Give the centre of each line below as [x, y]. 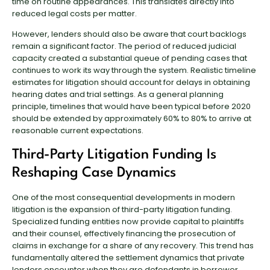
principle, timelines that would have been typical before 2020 [131, 107]
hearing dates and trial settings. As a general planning [118, 95]
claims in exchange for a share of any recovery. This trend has [133, 245]
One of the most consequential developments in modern [124, 197]
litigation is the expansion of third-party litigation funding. [122, 209]
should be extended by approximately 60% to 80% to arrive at [132, 119]
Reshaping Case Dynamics [94, 173]
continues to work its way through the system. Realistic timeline [134, 71]
